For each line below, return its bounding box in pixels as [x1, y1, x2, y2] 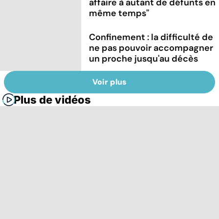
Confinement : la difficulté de [89, 31, 214, 44]
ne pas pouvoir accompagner [89, 42, 214, 54]
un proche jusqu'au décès [89, 53, 198, 65]
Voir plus [92, 76, 127, 87]
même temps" [89, 7, 150, 20]
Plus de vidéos [14, 93, 91, 106]
